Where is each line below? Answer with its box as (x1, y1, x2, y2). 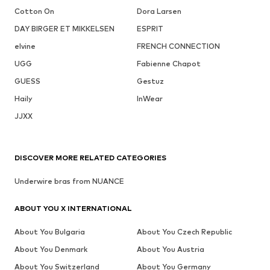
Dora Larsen (136, 6, 181, 16)
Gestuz (136, 76, 164, 86)
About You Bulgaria (14, 227, 85, 236)
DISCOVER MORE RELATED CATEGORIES (14, 152, 166, 162)
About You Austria (136, 244, 204, 254)
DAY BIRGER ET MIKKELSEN (14, 24, 115, 33)
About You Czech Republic (136, 227, 232, 236)
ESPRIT (136, 24, 163, 33)
